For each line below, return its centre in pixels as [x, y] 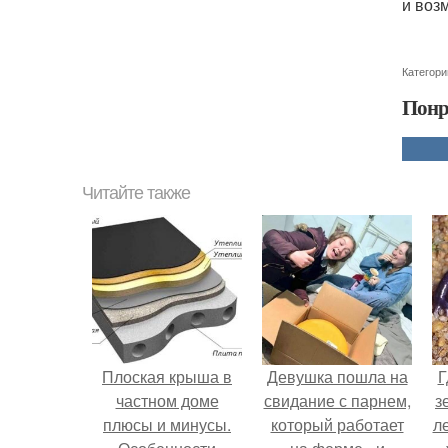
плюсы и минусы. [167, 424]
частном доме [167, 400]
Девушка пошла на [337, 376]
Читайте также [136, 193]
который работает [337, 424]
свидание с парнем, [337, 400]
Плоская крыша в [167, 376]
